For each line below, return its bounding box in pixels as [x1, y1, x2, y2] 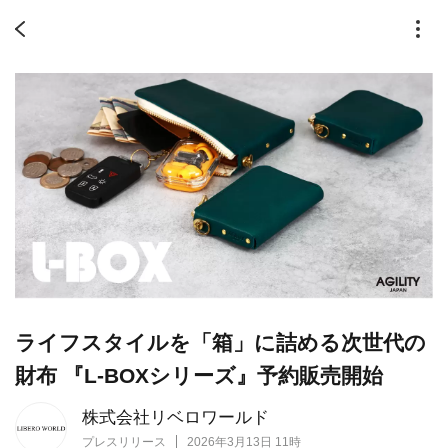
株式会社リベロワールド [82, 408, 269, 428]
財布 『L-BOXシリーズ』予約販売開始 [15, 364, 383, 388]
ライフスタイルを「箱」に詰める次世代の [15, 331, 426, 355]
